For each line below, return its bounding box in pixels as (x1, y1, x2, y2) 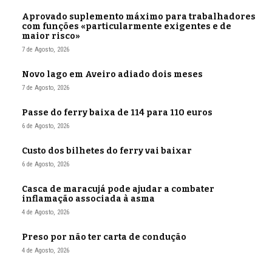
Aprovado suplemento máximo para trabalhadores (22, 12, 256, 22)
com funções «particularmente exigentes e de (22, 21, 231, 32)
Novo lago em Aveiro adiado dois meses (22, 69, 203, 80)
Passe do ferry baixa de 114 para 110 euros (22, 107, 212, 118)
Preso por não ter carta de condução (22, 232, 186, 243)
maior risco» (22, 31, 80, 42)
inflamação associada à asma (22, 194, 155, 205)
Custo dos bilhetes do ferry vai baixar (22, 146, 192, 157)
